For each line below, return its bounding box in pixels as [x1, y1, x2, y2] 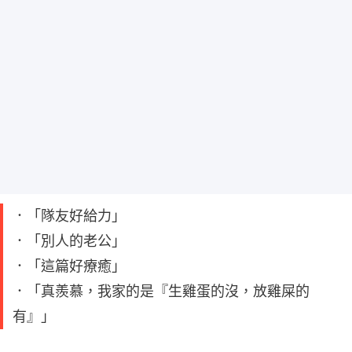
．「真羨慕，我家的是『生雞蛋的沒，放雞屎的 [13, 282, 310, 299]
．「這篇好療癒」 [13, 257, 126, 274]
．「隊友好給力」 [13, 207, 126, 224]
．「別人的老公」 [13, 232, 126, 249]
